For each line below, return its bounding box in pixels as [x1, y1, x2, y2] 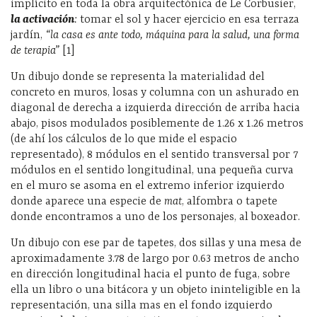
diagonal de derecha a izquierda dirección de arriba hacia [11, 101, 300, 115]
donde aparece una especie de [11, 195, 164, 208]
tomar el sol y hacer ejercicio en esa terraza [77, 13, 299, 26]
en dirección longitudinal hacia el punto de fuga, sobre [11, 267, 290, 281]
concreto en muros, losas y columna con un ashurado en [11, 86, 299, 99]
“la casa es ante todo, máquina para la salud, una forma [45, 28, 299, 42]
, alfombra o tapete [182, 195, 277, 208]
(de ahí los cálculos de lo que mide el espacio [11, 132, 237, 146]
